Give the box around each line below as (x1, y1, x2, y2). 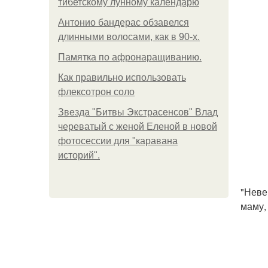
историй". (58, 150, 100, 160)
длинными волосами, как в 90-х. (58, 32, 200, 42)
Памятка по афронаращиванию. (58, 52, 202, 62)
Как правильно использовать (58, 72, 186, 83)
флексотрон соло (58, 87, 135, 97)
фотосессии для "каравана (58, 136, 178, 146)
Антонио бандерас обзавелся (58, 17, 189, 28)
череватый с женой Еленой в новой (58, 121, 217, 132)
